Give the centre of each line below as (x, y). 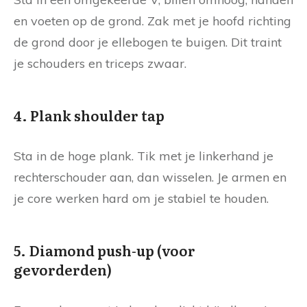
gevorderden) (63, 269)
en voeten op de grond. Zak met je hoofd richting (152, 21)
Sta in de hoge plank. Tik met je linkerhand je (144, 156)
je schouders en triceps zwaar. (100, 63)
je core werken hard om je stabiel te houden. (141, 198)
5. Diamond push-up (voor (105, 250)
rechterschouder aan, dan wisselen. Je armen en (150, 177)
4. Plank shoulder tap (89, 115)
